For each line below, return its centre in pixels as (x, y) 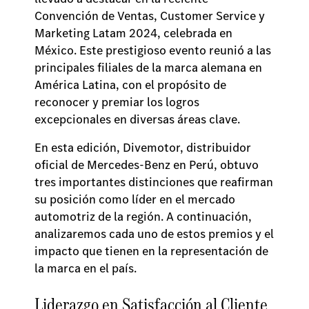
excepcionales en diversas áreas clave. (139, 119)
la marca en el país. (88, 268)
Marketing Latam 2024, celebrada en (133, 33)
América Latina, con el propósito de (130, 85)
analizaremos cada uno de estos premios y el (154, 234)
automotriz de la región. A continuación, (143, 217)
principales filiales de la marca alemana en (148, 68)
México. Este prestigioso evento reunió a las (153, 50)
